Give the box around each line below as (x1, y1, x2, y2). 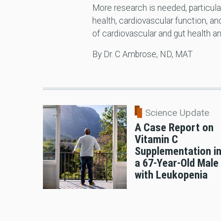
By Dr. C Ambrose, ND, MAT (92, 49, 193, 60)
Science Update (145, 107, 209, 119)
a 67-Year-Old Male (135, 156, 219, 170)
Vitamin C (135, 133, 178, 146)
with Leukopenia (135, 168, 208, 182)
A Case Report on (135, 121, 214, 134)
